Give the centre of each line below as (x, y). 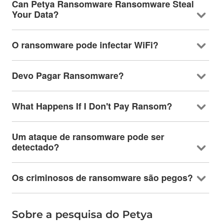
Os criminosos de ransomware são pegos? (102, 177)
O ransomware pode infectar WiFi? (85, 45)
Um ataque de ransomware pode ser (88, 136)
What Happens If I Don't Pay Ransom (89, 106)
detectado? (35, 147)
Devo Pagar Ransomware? (68, 75)
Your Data (32, 14)
